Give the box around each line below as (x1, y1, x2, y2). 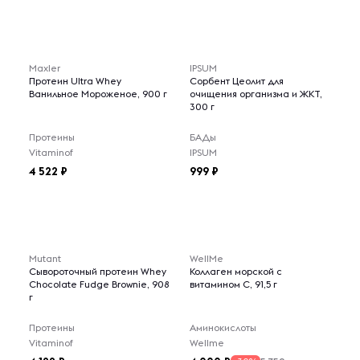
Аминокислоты (190, 321, 256, 333)
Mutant (29, 252, 61, 264)
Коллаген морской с (190, 265, 282, 277)
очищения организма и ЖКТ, (190, 88, 322, 100)
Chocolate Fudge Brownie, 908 (29, 278, 170, 290)
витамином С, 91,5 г (190, 278, 277, 290)
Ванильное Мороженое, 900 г (29, 88, 167, 100)
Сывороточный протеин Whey (29, 265, 166, 277)
